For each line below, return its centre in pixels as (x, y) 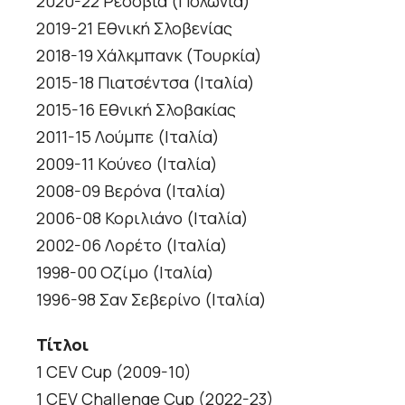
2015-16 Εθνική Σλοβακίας (136, 109)
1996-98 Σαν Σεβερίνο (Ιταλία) (151, 299)
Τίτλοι (62, 344)
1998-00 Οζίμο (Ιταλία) (125, 272)
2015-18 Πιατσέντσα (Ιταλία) (146, 82)
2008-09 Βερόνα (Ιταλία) (132, 190)
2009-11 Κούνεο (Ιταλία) (127, 163)
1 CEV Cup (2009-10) (114, 371)
